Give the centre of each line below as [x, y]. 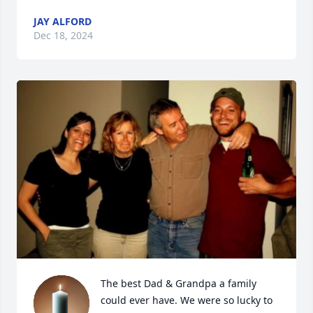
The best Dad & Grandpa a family [179, 283]
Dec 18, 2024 [63, 35]
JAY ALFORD [63, 21]
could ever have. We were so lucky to [187, 300]
